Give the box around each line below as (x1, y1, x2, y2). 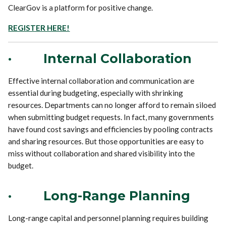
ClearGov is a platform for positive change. (8, 3, 153, 12)
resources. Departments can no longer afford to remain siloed (8, 100, 216, 109)
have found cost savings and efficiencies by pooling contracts (8, 124, 213, 134)
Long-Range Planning (43, 188, 191, 203)
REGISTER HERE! (8, 23, 70, 32)
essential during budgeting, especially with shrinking (8, 88, 184, 97)
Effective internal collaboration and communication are (8, 76, 195, 85)
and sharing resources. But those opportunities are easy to (8, 136, 204, 146)
